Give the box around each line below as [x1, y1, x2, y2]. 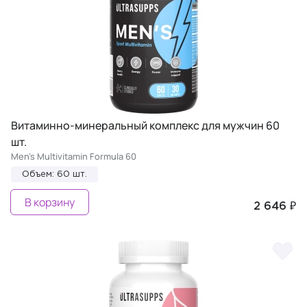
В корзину [25, 194, 75, 210]
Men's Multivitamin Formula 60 [11, 149, 136, 162]
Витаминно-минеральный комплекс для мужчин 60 [11, 117, 280, 133]
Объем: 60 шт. [22, 170, 87, 178]
